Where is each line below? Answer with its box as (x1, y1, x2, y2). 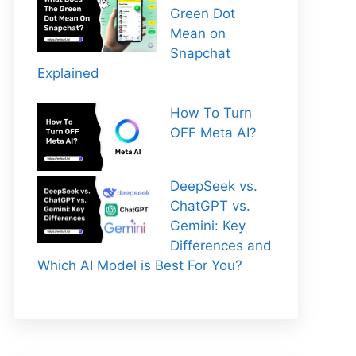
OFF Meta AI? (170, 125, 257, 141)
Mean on (170, 25, 226, 41)
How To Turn (170, 105, 252, 121)
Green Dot (170, 6, 235, 21)
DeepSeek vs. (170, 177, 257, 194)
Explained (37, 65, 99, 81)
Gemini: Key (170, 217, 246, 234)
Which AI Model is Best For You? (37, 257, 242, 273)
